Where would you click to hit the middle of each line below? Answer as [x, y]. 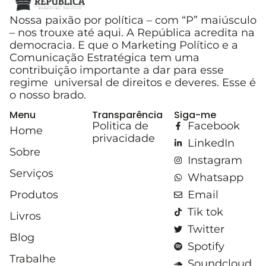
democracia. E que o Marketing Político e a [124, 45]
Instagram [215, 160]
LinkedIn [211, 143]
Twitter [206, 229]
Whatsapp [215, 177]
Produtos [34, 194]
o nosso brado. [48, 95]
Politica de [120, 126]
